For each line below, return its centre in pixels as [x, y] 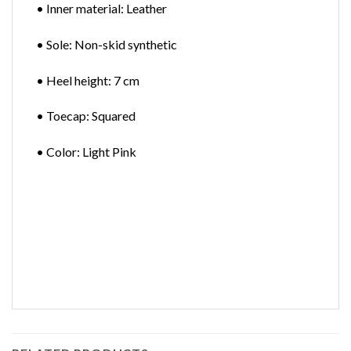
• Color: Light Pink [86, 152]
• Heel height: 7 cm [88, 80]
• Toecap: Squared [86, 116]
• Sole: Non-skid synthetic [107, 44]
